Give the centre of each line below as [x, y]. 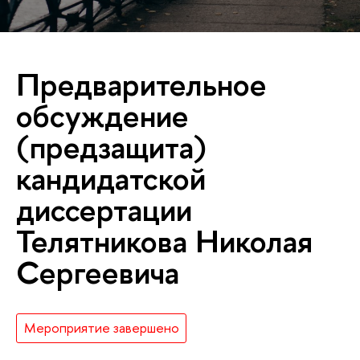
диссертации [104, 209]
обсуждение [102, 115]
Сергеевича [98, 272]
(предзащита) [111, 146]
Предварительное [141, 84]
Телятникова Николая [164, 240]
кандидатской [111, 178]
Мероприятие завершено [101, 328]
